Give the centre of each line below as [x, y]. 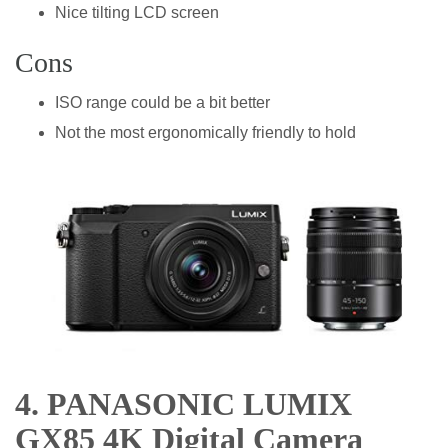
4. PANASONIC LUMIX [183, 404]
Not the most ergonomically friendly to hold [205, 133]
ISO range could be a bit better [162, 103]
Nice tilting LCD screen [137, 13]
